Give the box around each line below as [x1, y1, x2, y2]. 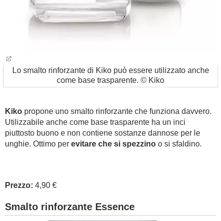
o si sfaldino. [156, 140, 202, 148]
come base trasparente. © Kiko [57, 76, 164, 84]
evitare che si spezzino [71, 140, 156, 148]
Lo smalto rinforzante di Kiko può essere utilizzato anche [12, 66, 209, 74]
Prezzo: [5, 181, 33, 189]
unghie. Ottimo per [5, 140, 71, 148]
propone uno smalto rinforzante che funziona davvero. [22, 107, 212, 115]
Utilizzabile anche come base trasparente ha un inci [5, 118, 185, 126]
